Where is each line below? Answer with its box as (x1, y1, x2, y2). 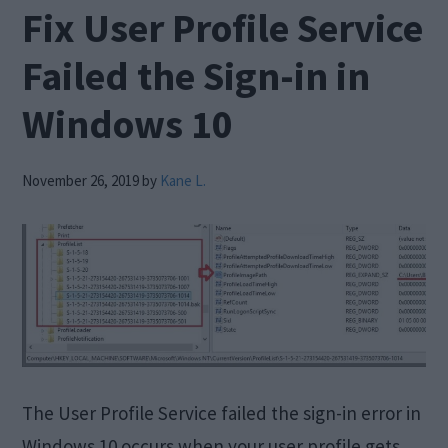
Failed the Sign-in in (22, 51, 371, 101)
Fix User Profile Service (22, 3, 424, 53)
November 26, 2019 (22, 171, 140, 190)
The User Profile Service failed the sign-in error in (22, 400, 422, 425)
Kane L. (160, 171, 207, 190)
